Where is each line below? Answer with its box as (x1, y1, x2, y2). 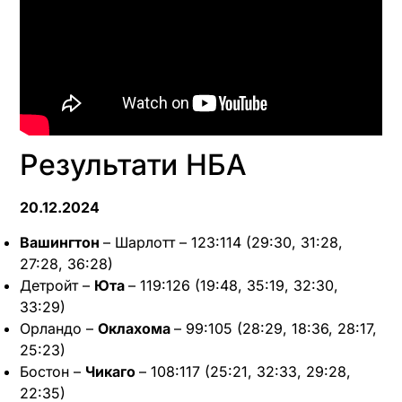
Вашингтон (20, 232, 103, 251)
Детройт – (20, 275, 94, 294)
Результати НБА (20, 147, 247, 183)
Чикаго (85, 362, 139, 380)
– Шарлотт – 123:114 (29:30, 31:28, (103, 232, 343, 251)
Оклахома (98, 319, 174, 337)
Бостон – (20, 362, 85, 380)
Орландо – (20, 319, 98, 337)
